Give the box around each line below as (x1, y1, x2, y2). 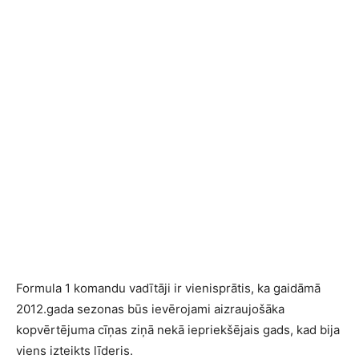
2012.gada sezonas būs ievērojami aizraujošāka (16, 301, 284, 317)
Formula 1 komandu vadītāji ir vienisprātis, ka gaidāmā (16, 280, 321, 296)
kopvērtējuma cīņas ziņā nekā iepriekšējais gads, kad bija (16, 322, 340, 337)
